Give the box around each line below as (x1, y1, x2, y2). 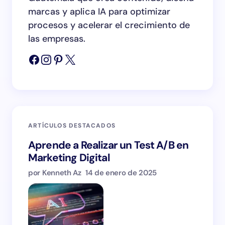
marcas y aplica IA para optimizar (28, 6, 170, 18)
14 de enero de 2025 (85, 168, 157, 178)
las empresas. (28, 33, 85, 45)
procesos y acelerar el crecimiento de (28, 19, 190, 31)
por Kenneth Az (28, 168, 81, 178)
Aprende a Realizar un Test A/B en (28, 138, 189, 152)
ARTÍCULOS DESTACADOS (28, 122, 116, 130)
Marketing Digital (28, 151, 110, 165)
